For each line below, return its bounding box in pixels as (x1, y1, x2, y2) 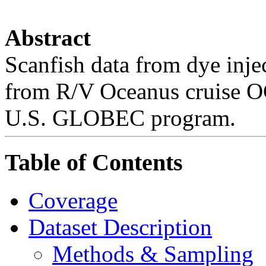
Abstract (5, 24, 91, 50)
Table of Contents (5, 148, 183, 176)
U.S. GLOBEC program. (5, 104, 236, 131)
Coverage (28, 188, 118, 214)
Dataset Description (28, 214, 212, 240)
